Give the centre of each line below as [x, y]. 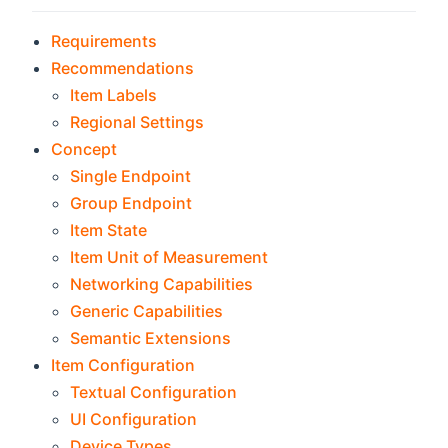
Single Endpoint [131, 176]
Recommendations [123, 68]
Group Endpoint [131, 203]
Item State [109, 230]
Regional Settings [137, 122]
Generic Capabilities [147, 311]
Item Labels [114, 95]
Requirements [104, 41]
